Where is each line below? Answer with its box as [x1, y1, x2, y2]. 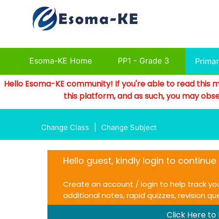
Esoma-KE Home [29, 55, 92, 66]
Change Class [41, 122, 89, 132]
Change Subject [101, 122, 156, 132]
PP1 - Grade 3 [118, 55, 170, 66]
